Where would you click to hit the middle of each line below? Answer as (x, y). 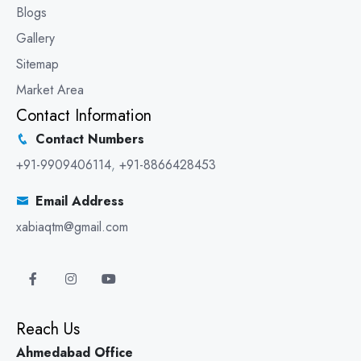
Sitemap (37, 64)
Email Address (80, 201)
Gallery (35, 38)
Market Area (50, 89)
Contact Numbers (90, 139)
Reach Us (48, 329)
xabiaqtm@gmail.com (72, 226)
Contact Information (84, 115)
